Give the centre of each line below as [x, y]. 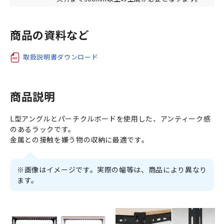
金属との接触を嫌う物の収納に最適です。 [79, 139]
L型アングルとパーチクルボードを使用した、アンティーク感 [110, 118]
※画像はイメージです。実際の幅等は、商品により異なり [112, 169]
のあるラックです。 [43, 129]
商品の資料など [50, 34]
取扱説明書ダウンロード [61, 56]
